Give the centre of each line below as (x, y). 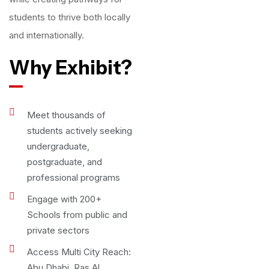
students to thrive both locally (70, 17)
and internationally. (47, 35)
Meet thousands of (66, 115)
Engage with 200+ (64, 199)
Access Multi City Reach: (79, 252)
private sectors (58, 230)
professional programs (74, 177)
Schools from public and (77, 215)
